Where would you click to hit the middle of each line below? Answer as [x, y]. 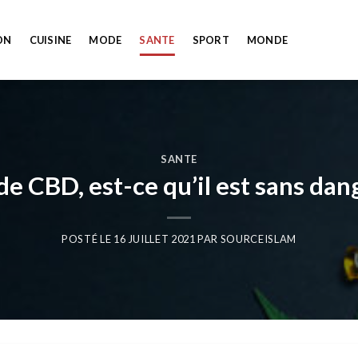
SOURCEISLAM [258, 239]
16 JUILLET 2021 [154, 239]
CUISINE [50, 40]
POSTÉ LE [88, 239]
